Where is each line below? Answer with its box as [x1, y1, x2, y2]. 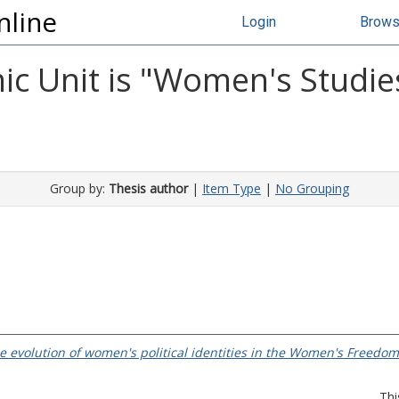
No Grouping [275, 180, 349, 197]
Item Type [202, 180, 261, 197]
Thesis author [109, 180, 188, 197]
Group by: [50, 180, 109, 197]
